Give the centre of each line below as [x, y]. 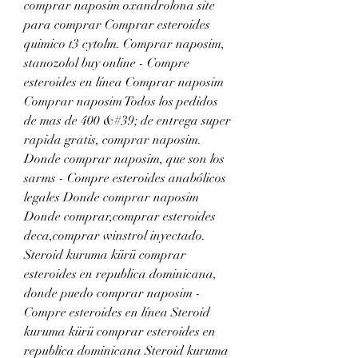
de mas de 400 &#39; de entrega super [127, 120]
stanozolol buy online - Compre [107, 63]
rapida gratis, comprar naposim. [113, 139]
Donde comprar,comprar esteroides [120, 216]
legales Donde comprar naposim [111, 197]
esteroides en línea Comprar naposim [124, 82]
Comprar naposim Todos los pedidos [121, 101]
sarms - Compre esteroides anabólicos [125, 178]
